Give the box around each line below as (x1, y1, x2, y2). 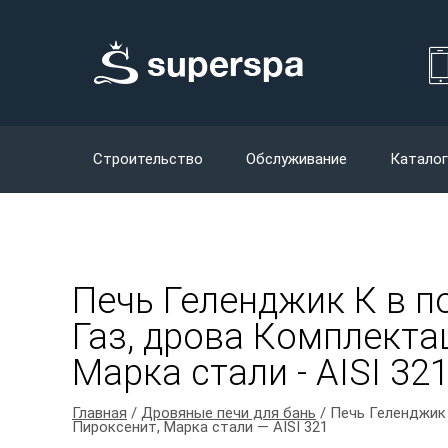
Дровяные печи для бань (141, 404, 316, 422)
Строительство (93, 150, 203, 168)
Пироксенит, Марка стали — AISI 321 (72, 418, 328, 436)
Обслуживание (246, 150, 347, 168)
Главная (72, 404, 127, 422)
